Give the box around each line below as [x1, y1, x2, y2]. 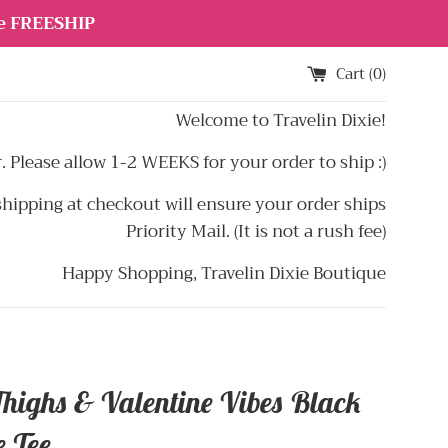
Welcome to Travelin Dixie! [175, 106, 386, 135]
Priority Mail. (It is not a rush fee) [126, 217, 386, 246]
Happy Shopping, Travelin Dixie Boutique [62, 259, 386, 288]
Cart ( [336, 60, 373, 87]
